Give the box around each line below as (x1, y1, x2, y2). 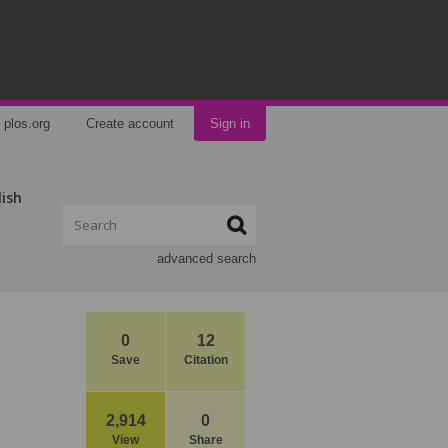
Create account (86, 116, 174, 131)
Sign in (210, 116, 250, 131)
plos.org (4, 116, 50, 131)
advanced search (157, 251, 256, 266)
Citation (183, 353, 228, 367)
